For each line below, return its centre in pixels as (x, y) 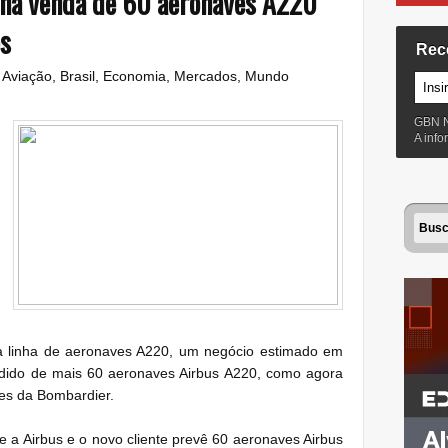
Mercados (205, 76)
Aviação (27, 76)
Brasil (77, 76)
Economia (134, 76)
